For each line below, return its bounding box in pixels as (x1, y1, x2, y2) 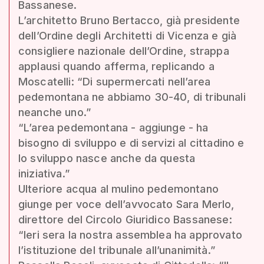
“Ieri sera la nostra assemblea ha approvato (18, 228, 242, 241)
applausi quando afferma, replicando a (18, 60, 214, 72)
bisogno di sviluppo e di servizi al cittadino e (18, 136, 245, 149)
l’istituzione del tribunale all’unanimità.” (18, 243, 215, 256)
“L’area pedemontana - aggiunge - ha (18, 121, 209, 134)
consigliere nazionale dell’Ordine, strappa (18, 44, 229, 57)
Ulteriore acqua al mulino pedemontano (18, 182, 219, 195)
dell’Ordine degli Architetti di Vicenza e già (18, 29, 237, 42)
